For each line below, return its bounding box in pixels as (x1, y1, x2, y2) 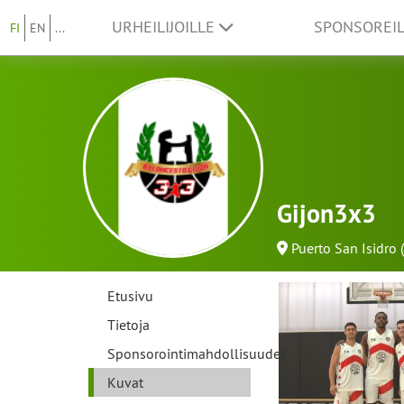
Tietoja (107, 316, 150, 334)
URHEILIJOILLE (111, 17, 219, 37)
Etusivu (107, 287, 153, 305)
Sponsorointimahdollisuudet (107, 344, 285, 363)
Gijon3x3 (277, 197, 376, 230)
